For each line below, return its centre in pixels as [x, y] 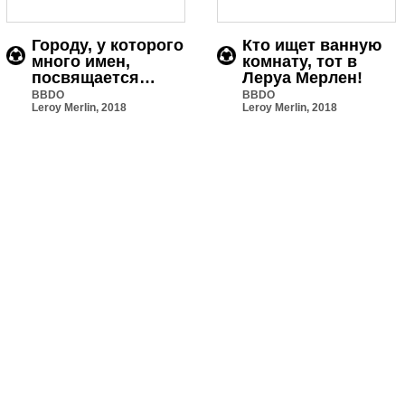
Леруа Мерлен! [302, 78]
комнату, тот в [300, 61]
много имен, [81, 61]
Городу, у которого [108, 45]
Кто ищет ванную [312, 45]
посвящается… [94, 78]
